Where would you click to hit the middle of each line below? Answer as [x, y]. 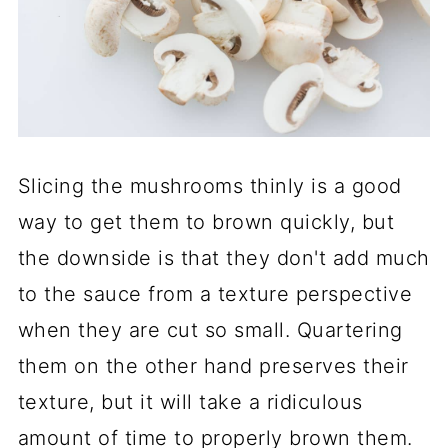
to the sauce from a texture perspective [215, 293]
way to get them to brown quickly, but [206, 221]
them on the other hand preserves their [213, 365]
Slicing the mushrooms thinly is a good [209, 185]
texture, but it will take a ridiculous [190, 401]
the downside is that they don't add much [223, 257]
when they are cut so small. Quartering [210, 329]
